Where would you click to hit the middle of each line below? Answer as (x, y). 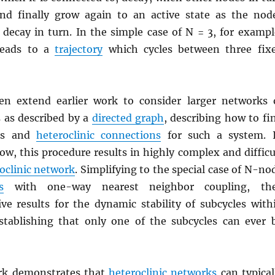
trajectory (79, 49)
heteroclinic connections (99, 135)
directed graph (128, 118)
